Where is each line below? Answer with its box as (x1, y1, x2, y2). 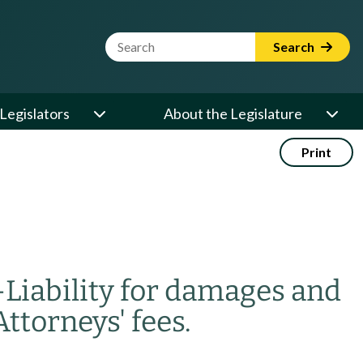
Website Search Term (105, 32, 241, 50)
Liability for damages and (6, 274, 341, 308)
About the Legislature (164, 105, 302, 122)
